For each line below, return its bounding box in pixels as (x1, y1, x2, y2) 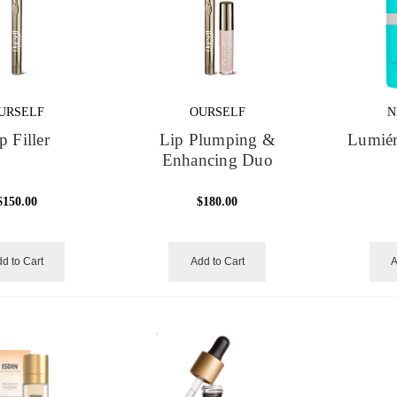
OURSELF (189, 105, 245, 120)
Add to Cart (190, 255, 245, 269)
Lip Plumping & (159, 131, 276, 150)
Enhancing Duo (161, 152, 273, 170)
